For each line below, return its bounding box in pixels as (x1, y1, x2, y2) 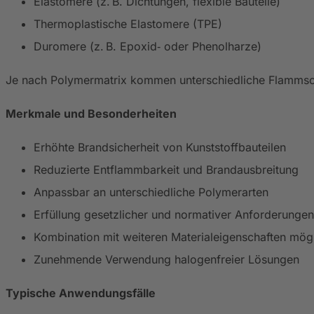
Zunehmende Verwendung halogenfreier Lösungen (34, 252, 299, 266)
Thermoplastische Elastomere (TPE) (34, 16, 222, 31)
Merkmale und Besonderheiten (6, 106, 177, 121)
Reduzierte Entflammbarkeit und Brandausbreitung (34, 162, 299, 177)
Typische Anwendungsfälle (6, 285, 156, 300)
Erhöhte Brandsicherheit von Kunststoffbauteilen (34, 139, 286, 154)
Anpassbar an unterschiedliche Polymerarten (34, 184, 268, 199)
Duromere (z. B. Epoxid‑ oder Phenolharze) (34, 39, 261, 53)
